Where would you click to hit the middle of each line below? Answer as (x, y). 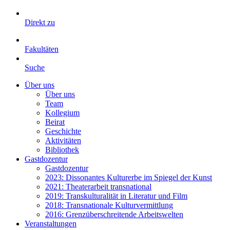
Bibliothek (62, 150)
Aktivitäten (63, 140)
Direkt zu (40, 22)
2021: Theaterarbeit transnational (98, 187)
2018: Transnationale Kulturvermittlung (109, 205)
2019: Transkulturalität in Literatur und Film (116, 196)
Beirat (55, 122)
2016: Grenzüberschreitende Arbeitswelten (114, 214)
